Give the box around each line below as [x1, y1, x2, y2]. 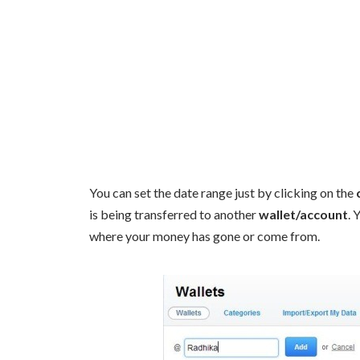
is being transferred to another [89, 206, 259, 222]
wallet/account [259, 206, 348, 222]
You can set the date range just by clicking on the [89, 184, 356, 200]
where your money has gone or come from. [89, 227, 320, 243]
